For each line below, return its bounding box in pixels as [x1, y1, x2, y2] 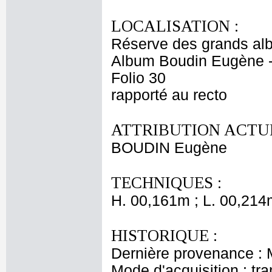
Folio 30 [111, 70, 166, 86]
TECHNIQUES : [111, 174, 222, 192]
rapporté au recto [111, 87, 227, 103]
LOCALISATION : [111, 17, 239, 35]
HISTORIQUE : [111, 226, 217, 245]
